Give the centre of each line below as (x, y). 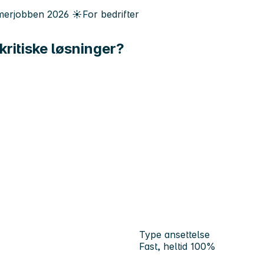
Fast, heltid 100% (177, 246)
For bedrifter (111, 14)
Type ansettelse (174, 234)
